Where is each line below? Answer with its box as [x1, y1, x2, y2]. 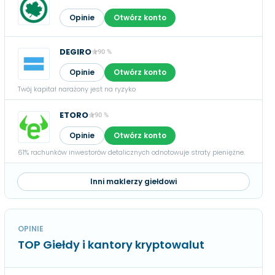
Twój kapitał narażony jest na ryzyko [17, 84, 136, 94]
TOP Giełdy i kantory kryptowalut [17, 237, 204, 252]
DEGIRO [59, 46, 91, 58]
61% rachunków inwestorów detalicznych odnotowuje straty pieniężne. [17, 147, 245, 157]
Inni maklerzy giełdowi [90, 176, 177, 187]
